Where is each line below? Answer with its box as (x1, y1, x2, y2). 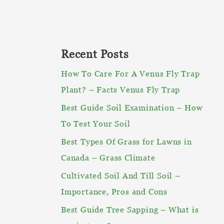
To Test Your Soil (61, 118, 130, 128)
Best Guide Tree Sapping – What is (61, 204, 199, 214)
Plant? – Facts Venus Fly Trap (61, 84, 180, 94)
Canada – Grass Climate (61, 152, 155, 162)
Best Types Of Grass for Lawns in (61, 136, 192, 146)
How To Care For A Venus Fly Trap (61, 68, 200, 78)
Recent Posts (61, 47, 129, 61)
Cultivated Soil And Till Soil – (61, 170, 180, 180)
